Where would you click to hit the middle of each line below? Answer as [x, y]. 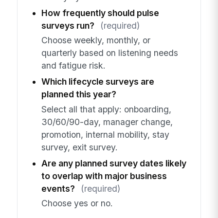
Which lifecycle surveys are [98, 82]
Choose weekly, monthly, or [96, 40]
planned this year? [79, 94]
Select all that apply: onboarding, [106, 109]
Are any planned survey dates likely [114, 163]
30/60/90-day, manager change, [107, 122]
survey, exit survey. [79, 147]
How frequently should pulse [100, 13]
